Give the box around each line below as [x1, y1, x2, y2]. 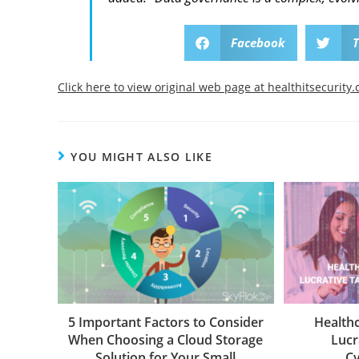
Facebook [231, 34, 285, 51]
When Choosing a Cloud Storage [68, 331, 264, 349]
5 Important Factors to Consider [67, 313, 264, 332]
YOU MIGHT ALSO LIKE [71, 149, 213, 165]
